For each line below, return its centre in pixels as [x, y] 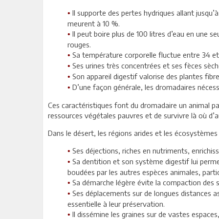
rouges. [79, 45]
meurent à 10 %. [94, 24]
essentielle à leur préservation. [116, 204]
